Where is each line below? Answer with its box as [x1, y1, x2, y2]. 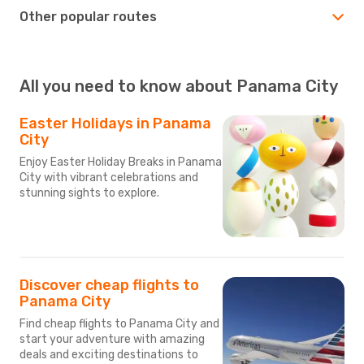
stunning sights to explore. [19, 185, 159, 200]
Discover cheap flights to [19, 275, 199, 294]
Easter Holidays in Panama [19, 114, 211, 132]
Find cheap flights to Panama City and [19, 316, 219, 331]
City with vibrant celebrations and [19, 170, 198, 184]
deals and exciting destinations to [19, 347, 198, 362]
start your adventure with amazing [19, 331, 205, 346]
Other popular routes [19, 8, 157, 24]
